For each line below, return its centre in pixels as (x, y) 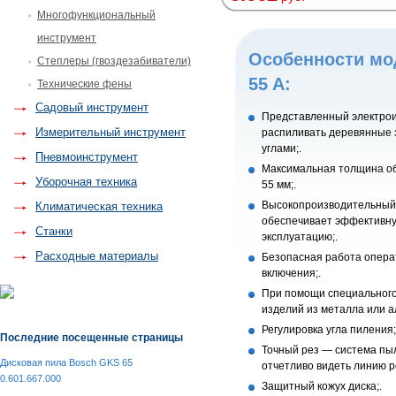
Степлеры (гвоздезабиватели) (114, 61)
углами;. (282, 148)
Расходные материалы (97, 256)
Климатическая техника (99, 206)
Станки (54, 231)
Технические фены (84, 84)
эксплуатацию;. (300, 237)
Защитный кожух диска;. (322, 386)
